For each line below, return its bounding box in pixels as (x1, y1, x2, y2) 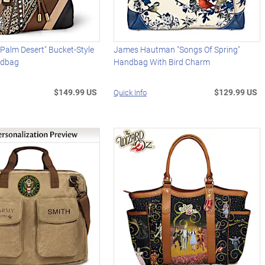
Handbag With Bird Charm (114, 56, 211, 67)
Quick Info (114, 86, 147, 98)
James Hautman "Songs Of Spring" (114, 43, 241, 55)
